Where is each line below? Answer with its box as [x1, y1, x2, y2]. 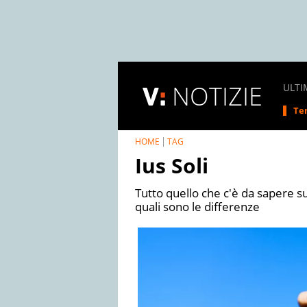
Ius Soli [135, 151, 208, 180]
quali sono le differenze [135, 199, 260, 214]
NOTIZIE [172, 79, 262, 113]
